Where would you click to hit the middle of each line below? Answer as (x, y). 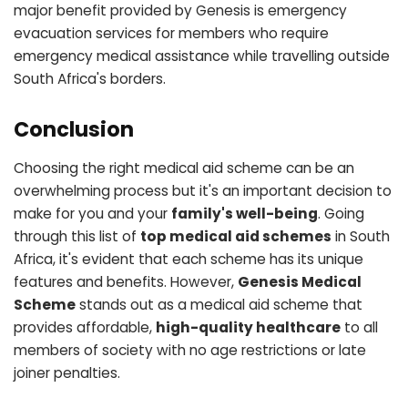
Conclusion (74, 129)
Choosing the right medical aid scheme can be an (184, 168)
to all (359, 328)
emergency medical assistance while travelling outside (202, 56)
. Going (341, 214)
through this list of (77, 237)
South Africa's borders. (90, 79)
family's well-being (245, 214)
